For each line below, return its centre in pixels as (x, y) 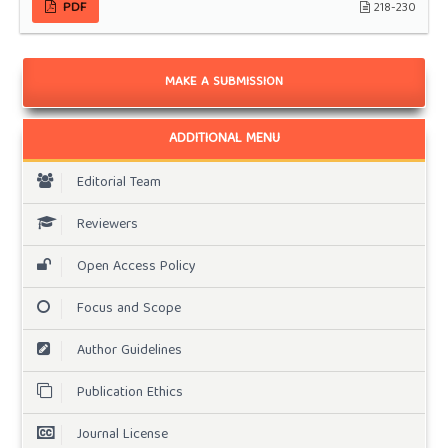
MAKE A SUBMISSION (224, 82)
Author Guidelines (129, 350)
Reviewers (107, 224)
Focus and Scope (128, 308)
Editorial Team (118, 182)
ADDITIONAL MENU (224, 139)
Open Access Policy (136, 266)
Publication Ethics (129, 392)
